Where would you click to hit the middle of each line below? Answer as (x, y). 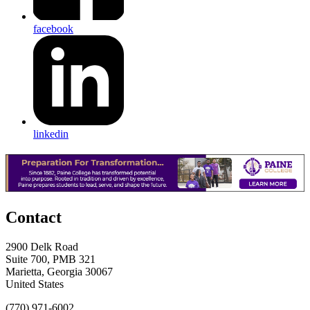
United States (35, 284)
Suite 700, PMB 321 (51, 259)
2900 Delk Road (42, 246)
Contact (34, 217)
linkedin (51, 134)
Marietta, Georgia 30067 (59, 271)
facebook (53, 28)
